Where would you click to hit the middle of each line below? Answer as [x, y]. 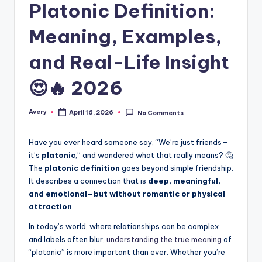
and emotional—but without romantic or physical [127, 194]
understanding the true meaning [164, 239]
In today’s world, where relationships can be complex [124, 227]
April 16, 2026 [92, 113]
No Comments [160, 113]
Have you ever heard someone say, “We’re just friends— [129, 142]
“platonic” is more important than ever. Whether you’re [127, 252]
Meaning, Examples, [125, 36]
